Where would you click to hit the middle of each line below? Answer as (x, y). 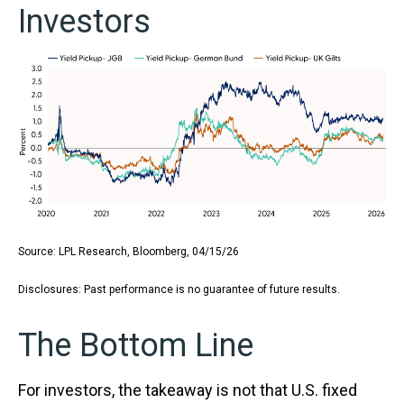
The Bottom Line (135, 346)
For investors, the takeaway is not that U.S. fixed (188, 390)
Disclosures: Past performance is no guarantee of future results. (182, 290)
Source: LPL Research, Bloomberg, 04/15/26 (129, 252)
